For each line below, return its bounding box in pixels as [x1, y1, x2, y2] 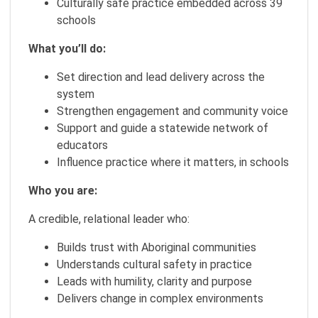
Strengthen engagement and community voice [57, 104, 288, 118]
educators [57, 138, 108, 152]
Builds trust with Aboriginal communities [57, 241, 256, 254]
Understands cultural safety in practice [57, 258, 252, 271]
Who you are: [28, 184, 97, 197]
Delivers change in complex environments [57, 292, 263, 305]
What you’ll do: [28, 42, 106, 55]
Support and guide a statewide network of [57, 121, 268, 135]
